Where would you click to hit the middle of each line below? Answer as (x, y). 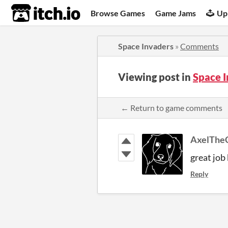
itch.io (33, 13)
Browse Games (118, 13)
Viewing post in (155, 77)
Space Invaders (146, 46)
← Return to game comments (172, 108)
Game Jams (176, 13)
